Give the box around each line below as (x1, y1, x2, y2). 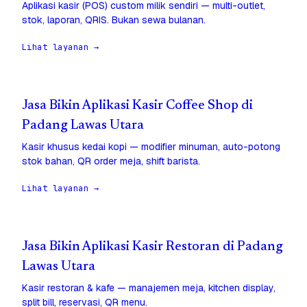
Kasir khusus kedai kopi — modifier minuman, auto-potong (22, 140, 280, 153)
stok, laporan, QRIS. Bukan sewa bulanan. (22, 14, 206, 27)
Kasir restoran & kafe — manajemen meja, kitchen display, (22, 282, 275, 295)
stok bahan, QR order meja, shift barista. (22, 155, 200, 168)
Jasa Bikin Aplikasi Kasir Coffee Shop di (22, 99, 253, 113)
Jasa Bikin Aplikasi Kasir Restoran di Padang (22, 241, 283, 254)
